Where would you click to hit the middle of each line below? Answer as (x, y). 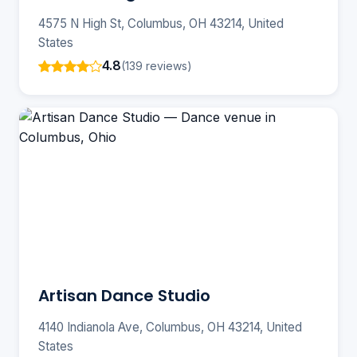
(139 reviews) (157, 65)
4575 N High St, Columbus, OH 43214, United (161, 24)
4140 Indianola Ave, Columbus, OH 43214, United (170, 328)
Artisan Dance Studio (124, 296)
